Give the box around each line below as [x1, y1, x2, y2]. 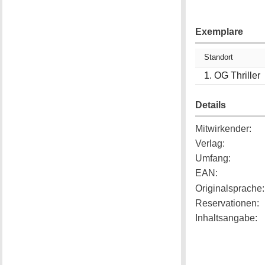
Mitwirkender [195, 123, 249, 134]
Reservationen [195, 198, 257, 208]
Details [195, 99, 226, 110]
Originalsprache [195, 183, 262, 193]
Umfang [195, 153, 228, 164]
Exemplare [195, 26, 243, 37]
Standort [204, 53, 233, 62]
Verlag [195, 138, 222, 148]
